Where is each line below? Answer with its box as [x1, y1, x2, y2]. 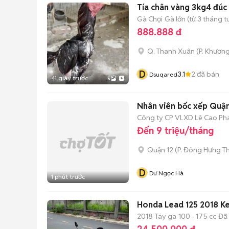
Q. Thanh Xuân [147, 47, 195, 56]
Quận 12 [147, 145, 173, 154]
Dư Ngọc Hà [149, 169, 184, 177]
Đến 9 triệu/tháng [137, 125, 214, 136]
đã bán [195, 69, 219, 79]
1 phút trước [51, 173, 85, 180]
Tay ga [155, 211, 176, 221]
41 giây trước [51, 74, 88, 82]
